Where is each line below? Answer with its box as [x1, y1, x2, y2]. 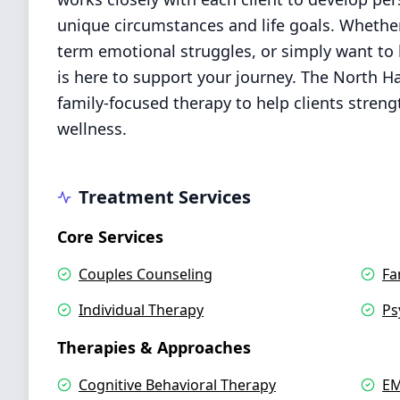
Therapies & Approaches [57, 337, 251, 358]
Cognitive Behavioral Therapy [79, 375, 276, 395]
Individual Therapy [79, 300, 204, 320]
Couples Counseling [79, 264, 212, 284]
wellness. [57, 118, 127, 139]
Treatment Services [79, 185, 251, 209]
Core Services [57, 226, 163, 247]
